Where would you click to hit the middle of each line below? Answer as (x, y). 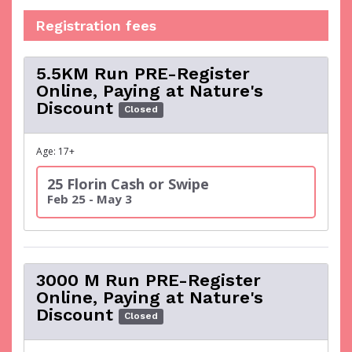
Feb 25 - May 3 (90, 199)
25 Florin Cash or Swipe (128, 184)
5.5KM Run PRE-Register (143, 73)
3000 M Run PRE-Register (148, 280)
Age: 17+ (55, 151)
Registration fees (96, 26)
